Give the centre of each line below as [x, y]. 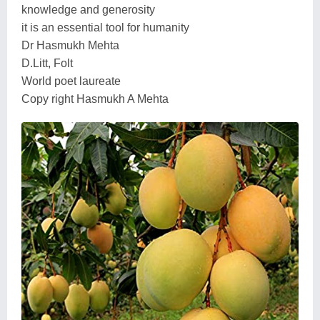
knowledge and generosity [88, 9]
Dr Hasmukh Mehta [70, 45]
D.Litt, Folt [47, 63]
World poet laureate [71, 81]
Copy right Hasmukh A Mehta [95, 99]
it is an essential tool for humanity [105, 27]
